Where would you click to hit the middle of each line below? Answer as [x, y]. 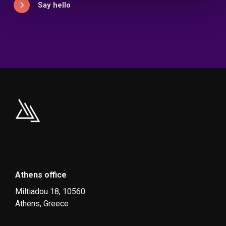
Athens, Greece [42, 203]
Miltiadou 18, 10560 [50, 191]
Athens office [41, 175]
